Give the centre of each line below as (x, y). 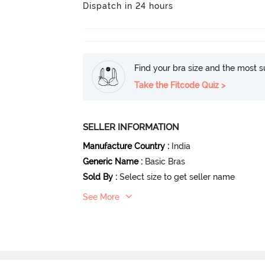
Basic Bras (165, 161)
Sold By (98, 177)
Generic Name (111, 161)
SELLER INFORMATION (131, 127)
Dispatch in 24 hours (128, 6)
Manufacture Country (124, 146)
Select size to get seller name (177, 177)
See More (101, 197)
